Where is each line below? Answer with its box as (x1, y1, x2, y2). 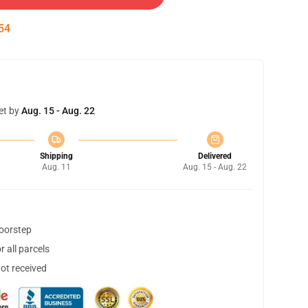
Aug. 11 (41, 162, 71, 172)
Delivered (198, 151, 232, 161)
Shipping (39, 151, 73, 161)
